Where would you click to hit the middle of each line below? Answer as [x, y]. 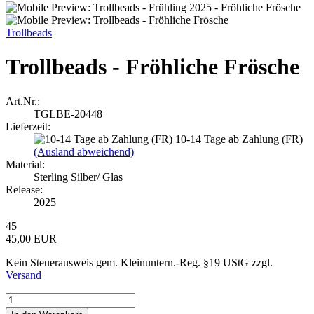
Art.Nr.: [23, 101]
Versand [23, 275]
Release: [24, 189]
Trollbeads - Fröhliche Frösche [152, 67]
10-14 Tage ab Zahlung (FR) [239, 139]
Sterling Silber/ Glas [78, 177]
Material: [25, 164]
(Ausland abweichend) [84, 151]
